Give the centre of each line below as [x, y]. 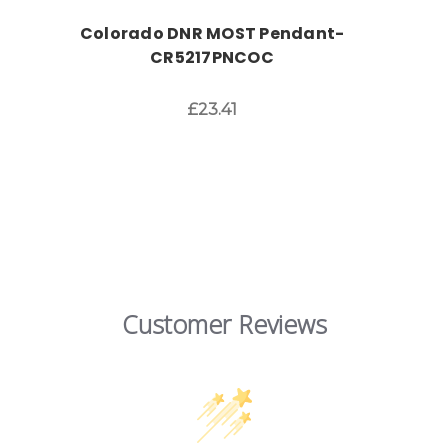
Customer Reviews [224, 324]
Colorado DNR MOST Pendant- [212, 33]
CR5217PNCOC [212, 57]
